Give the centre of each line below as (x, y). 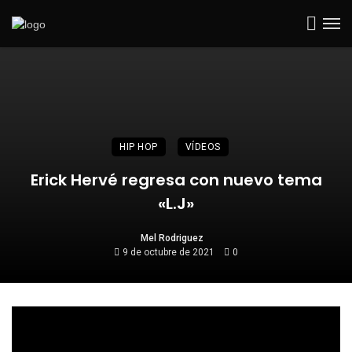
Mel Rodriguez (172, 238)
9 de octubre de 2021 (169, 252)
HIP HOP (139, 147)
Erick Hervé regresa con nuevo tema (176, 180)
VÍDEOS (203, 147)
